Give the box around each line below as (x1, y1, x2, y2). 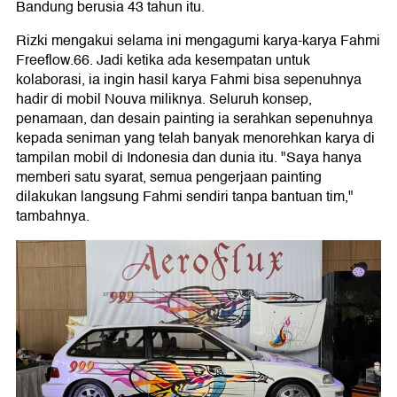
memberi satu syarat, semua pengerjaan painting (16, 166, 322, 190)
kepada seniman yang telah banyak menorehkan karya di (16, 127, 375, 151)
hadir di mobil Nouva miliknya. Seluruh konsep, (16, 88, 312, 112)
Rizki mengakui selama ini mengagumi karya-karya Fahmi (16, 29, 380, 53)
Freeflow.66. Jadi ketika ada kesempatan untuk (16, 49, 310, 73)
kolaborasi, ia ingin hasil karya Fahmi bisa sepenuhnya (16, 68, 362, 92)
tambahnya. (16, 205, 90, 229)
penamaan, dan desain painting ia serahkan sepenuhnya (16, 107, 373, 131)
